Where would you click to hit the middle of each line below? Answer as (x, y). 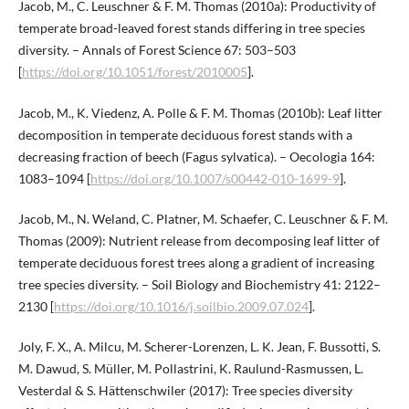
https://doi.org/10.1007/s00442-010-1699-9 (215, 178)
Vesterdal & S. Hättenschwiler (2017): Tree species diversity (185, 390)
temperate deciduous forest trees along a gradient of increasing (196, 262)
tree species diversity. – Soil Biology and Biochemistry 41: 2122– (199, 284)
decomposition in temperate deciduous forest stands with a (185, 134)
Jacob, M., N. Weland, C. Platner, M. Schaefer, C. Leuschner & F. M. (203, 218)
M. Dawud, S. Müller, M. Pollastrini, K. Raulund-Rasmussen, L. (190, 368)
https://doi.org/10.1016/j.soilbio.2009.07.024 (181, 306)
